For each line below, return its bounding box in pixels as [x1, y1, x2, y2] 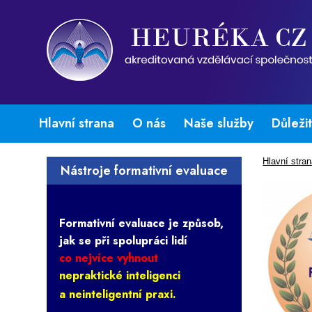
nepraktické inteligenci [58, 267, 180, 283]
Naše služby [184, 114, 253, 132]
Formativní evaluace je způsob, [58, 215, 224, 231]
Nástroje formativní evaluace [60, 162, 228, 180]
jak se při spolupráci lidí [58, 233, 187, 249]
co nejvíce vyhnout [58, 250, 158, 266]
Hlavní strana [39, 114, 114, 132]
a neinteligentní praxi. [58, 286, 176, 302]
